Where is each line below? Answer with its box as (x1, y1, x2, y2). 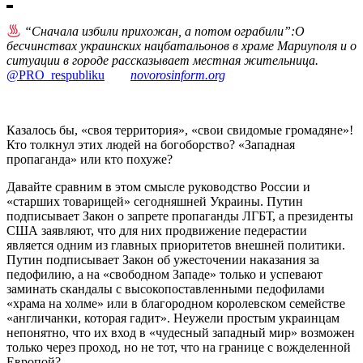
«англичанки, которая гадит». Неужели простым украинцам (6, 311, 340, 326)
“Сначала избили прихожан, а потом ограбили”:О (21, 24, 305, 39)
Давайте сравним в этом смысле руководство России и (6, 180, 310, 194)
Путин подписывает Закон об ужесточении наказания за (6, 253, 319, 267)
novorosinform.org (130, 68, 225, 83)
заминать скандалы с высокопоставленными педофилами (6, 282, 325, 297)
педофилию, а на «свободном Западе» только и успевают (6, 267, 322, 282)
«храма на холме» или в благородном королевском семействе (6, 297, 345, 311)
